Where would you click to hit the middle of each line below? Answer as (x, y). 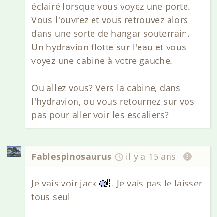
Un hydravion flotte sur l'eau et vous (109, 47)
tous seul (51, 196)
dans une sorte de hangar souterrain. (111, 34)
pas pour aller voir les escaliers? (100, 115)
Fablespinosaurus (72, 157)
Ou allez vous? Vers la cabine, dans (106, 88)
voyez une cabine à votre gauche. (102, 61)
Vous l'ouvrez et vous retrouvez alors (110, 20)
